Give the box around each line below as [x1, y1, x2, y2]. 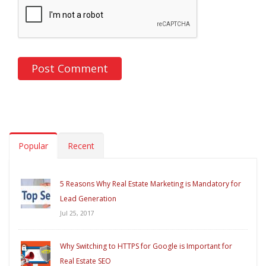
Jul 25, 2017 [60, 209, 94, 218]
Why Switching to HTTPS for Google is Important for [60, 241, 232, 252]
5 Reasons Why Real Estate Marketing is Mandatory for [60, 179, 241, 189]
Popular [18, 140, 48, 152]
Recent [68, 140, 94, 152]
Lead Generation [60, 194, 116, 204]
